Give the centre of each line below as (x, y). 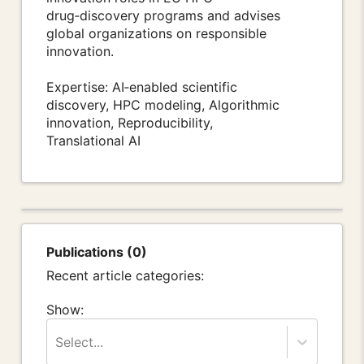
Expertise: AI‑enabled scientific (142, 87)
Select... (79, 342)
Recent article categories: (125, 275)
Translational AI (93, 141)
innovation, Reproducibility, (130, 123)
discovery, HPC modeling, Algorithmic (163, 105)
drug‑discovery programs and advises (163, 16)
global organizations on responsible (156, 34)
